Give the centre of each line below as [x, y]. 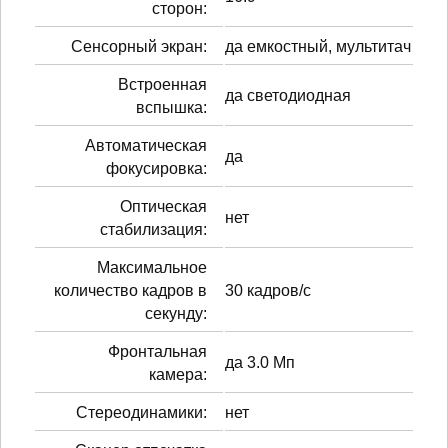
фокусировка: [156, 168]
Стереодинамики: [141, 412]
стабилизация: [153, 229]
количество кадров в [130, 290]
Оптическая [163, 206]
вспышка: [171, 107]
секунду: [176, 313]
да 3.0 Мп [260, 362]
